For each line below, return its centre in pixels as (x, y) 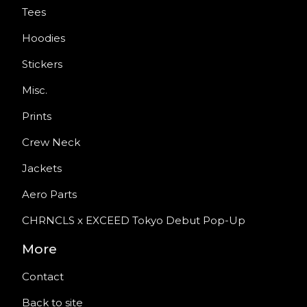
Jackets (42, 169)
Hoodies (44, 38)
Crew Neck (51, 143)
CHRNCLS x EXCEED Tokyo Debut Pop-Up (134, 221)
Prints (37, 116)
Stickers (42, 64)
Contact (43, 277)
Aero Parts (49, 195)
